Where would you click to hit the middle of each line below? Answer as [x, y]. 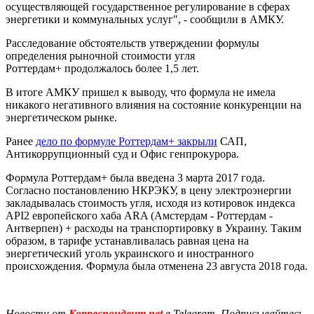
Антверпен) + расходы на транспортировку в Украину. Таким [153, 228]
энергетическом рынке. [61, 117]
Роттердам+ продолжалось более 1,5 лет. [102, 68]
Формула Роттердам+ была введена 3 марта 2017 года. [135, 177]
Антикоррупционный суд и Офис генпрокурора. [122, 153]
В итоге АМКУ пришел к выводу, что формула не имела [141, 92]
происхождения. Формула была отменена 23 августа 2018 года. [157, 266]
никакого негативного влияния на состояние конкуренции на [153, 104]
